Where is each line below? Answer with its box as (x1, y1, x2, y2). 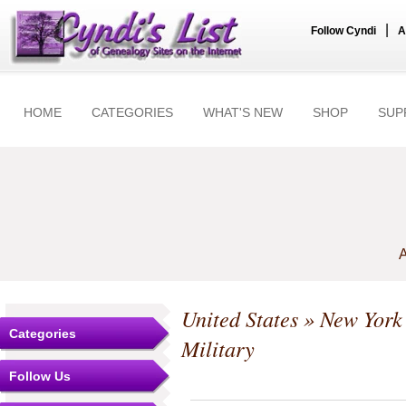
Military (181, 333, 255, 363)
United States (181, 304, 298, 333)
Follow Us (9, 369, 71, 383)
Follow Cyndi (311, 24, 376, 37)
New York (320, 304, 402, 333)
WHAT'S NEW (203, 105, 283, 120)
